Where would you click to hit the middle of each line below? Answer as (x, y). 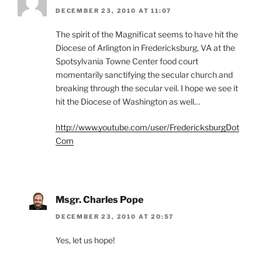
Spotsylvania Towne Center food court (127, 61)
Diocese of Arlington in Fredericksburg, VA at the (145, 48)
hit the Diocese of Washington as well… (128, 102)
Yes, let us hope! (85, 240)
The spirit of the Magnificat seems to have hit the (147, 35)
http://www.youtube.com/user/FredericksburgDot (147, 127)
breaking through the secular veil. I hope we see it (147, 88)
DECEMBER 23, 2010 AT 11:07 (114, 11)
